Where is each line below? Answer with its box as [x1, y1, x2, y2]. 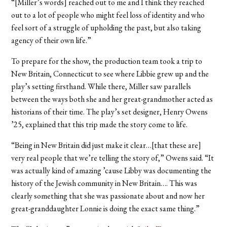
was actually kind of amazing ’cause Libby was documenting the [11, 165, 212, 176]
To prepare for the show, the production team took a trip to [11, 56, 203, 67]
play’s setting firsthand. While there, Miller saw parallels [11, 81, 192, 92]
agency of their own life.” [11, 35, 92, 46]
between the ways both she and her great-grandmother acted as [11, 94, 213, 105]
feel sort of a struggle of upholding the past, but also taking [11, 22, 202, 33]
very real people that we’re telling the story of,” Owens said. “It [11, 153, 214, 164]
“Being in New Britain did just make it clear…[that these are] [11, 140, 202, 151]
